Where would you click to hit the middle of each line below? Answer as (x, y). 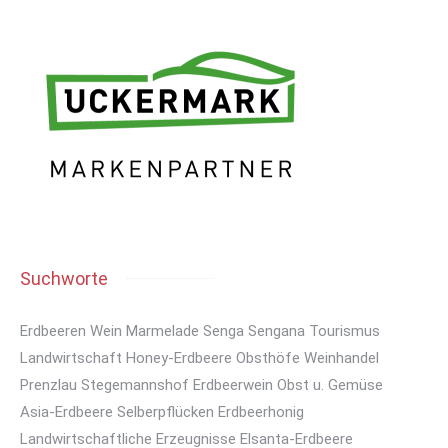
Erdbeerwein (233, 384)
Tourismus (344, 330)
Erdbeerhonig (261, 411)
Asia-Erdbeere (66, 411)
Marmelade (162, 330)
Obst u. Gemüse (330, 384)
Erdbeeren (53, 330)
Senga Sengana (254, 330)
